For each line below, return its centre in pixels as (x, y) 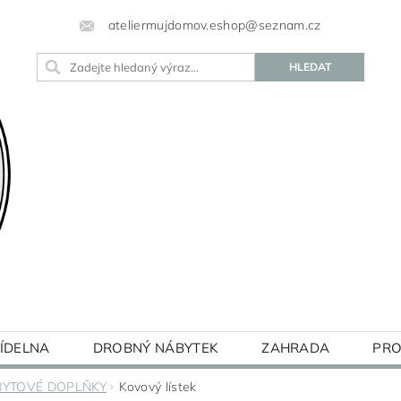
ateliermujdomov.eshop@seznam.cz (214, 25)
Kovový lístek (158, 387)
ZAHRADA (296, 348)
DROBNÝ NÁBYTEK (156, 348)
